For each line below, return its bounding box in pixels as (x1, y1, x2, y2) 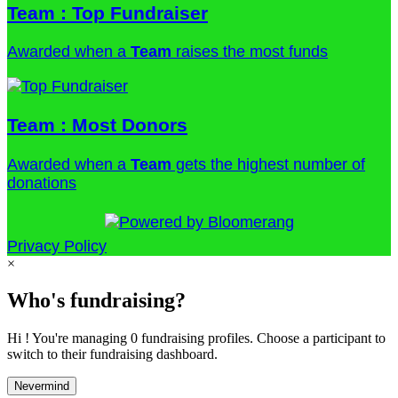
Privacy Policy (7, 236, 107, 255)
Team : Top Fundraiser (7, 3, 208, 24)
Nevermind (14, 379, 69, 394)
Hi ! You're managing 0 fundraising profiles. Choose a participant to (7, 330, 386, 346)
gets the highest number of (171, 155, 365, 173)
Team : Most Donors (7, 115, 187, 136)
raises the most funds (171, 43, 328, 61)
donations (7, 173, 76, 192)
